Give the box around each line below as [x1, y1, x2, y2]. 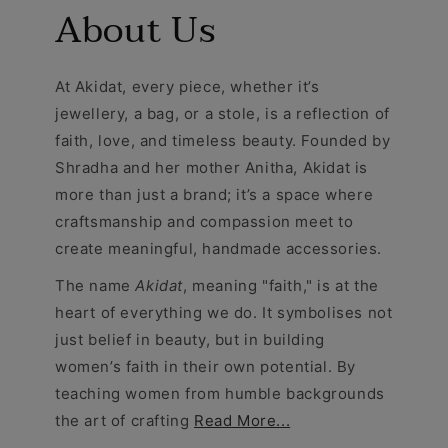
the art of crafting [55, 410, 194, 430]
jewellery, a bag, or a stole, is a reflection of [55, 103, 390, 123]
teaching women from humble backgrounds [55, 383, 385, 403]
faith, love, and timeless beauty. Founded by [55, 130, 391, 150]
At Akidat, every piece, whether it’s [55, 76, 320, 96]
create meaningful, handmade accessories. [55, 238, 383, 258]
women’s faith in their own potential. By [55, 356, 357, 376]
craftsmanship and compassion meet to [55, 211, 354, 231]
